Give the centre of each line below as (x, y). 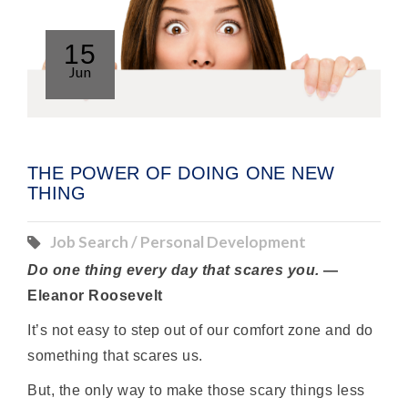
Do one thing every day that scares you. (173, 270)
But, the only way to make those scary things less (196, 390)
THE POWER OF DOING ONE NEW (181, 173)
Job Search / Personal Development (178, 242)
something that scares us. (115, 356)
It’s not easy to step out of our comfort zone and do (200, 330)
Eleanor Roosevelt (95, 296)
